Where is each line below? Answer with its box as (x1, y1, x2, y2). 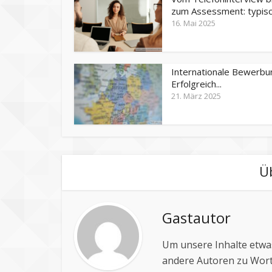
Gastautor (162, 207, 231, 228)
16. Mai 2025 (171, 17, 216, 29)
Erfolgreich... (171, 77, 222, 90)
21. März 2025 (171, 90, 221, 101)
